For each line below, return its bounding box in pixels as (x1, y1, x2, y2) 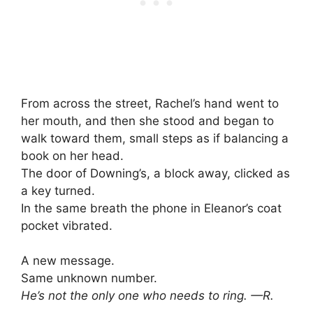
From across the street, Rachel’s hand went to (21, 96, 279, 110)
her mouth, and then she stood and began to (21, 113, 274, 128)
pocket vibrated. (21, 218, 112, 233)
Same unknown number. (21, 271, 157, 286)
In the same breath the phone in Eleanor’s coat (21, 201, 282, 215)
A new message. (21, 254, 115, 268)
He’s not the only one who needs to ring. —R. (21, 289, 274, 303)
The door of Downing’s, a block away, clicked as (21, 166, 290, 180)
